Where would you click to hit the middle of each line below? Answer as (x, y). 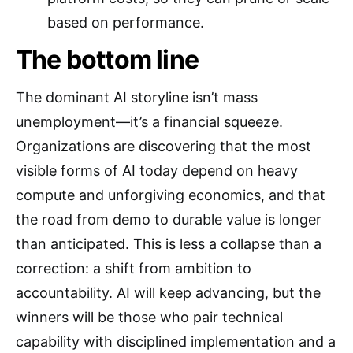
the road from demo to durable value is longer (169, 219)
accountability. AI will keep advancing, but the (168, 293)
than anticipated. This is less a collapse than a (169, 244)
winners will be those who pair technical (149, 317)
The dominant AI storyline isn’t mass (137, 97)
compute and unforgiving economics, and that (171, 195)
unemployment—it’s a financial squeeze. (149, 122)
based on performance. (126, 22)
